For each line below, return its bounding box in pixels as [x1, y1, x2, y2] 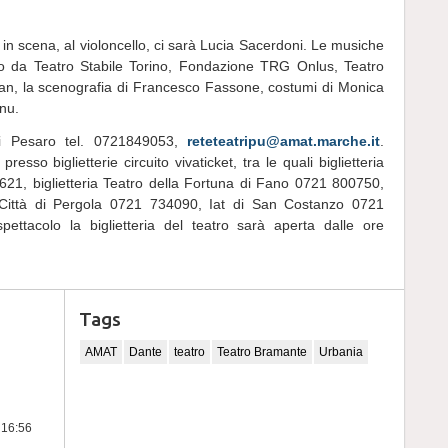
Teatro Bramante [217, 345, 307, 359]
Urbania [319, 345, 363, 359]
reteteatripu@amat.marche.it [187, 133, 380, 149]
